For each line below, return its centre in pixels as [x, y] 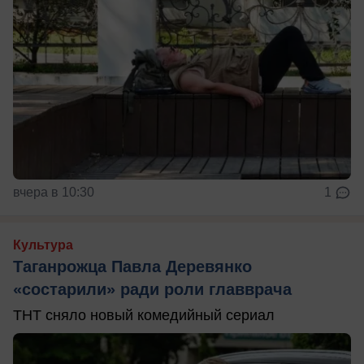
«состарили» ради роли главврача [152, 290]
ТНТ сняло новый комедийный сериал [144, 316]
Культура [43, 245]
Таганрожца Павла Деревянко [132, 267]
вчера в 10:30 [54, 193]
